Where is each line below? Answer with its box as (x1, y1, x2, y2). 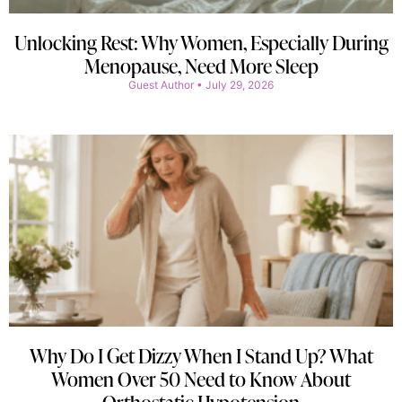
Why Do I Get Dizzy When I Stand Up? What (29, 341, 373, 370)
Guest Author (128, 77, 197, 92)
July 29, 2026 (203, 77, 274, 92)
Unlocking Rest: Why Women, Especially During (13, 28, 389, 57)
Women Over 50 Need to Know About (51, 364, 351, 393)
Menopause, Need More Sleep (83, 51, 319, 80)
